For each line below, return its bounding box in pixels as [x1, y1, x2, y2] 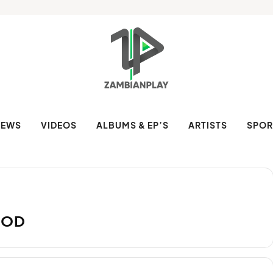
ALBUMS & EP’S [96, 119, 169, 130]
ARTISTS [188, 119, 227, 130]
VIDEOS [41, 119, 77, 130]
